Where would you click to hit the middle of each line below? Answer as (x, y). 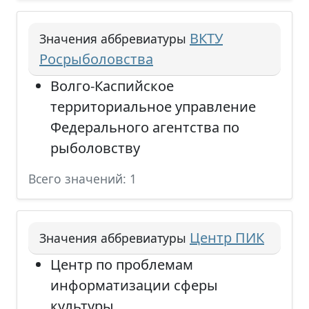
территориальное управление (153, 107)
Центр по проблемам (122, 265)
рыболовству (95, 148)
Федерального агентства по (145, 127)
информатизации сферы (134, 285)
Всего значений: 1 (82, 179)
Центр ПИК (227, 238)
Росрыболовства (96, 59)
